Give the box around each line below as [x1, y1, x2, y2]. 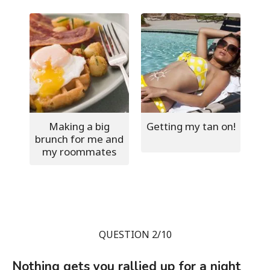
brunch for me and [35, 131, 124, 146]
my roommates [42, 144, 116, 159]
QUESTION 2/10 [98, 227, 172, 241]
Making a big [49, 119, 110, 133]
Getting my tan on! [146, 119, 236, 133]
